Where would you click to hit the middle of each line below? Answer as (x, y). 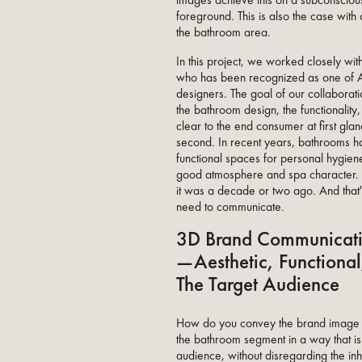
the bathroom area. (224, 33)
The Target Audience (258, 284)
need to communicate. (231, 207)
